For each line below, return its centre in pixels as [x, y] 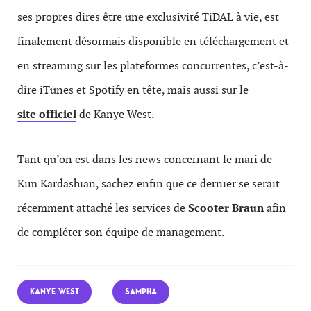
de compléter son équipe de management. [121, 232]
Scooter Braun [226, 208]
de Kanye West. [115, 114]
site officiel [47, 114]
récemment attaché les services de [103, 208]
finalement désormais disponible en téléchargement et [153, 41]
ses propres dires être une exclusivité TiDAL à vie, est [148, 17]
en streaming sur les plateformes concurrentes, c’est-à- [153, 65]
